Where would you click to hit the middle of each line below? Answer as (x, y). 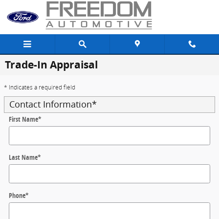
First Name (23, 119)
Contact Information (51, 104)
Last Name (23, 157)
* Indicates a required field (40, 88)
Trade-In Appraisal (51, 65)
